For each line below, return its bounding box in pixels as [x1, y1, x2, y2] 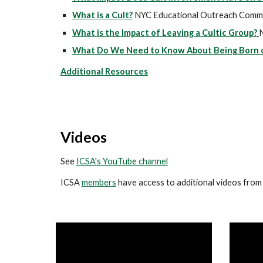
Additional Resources [60, 66, 148, 76]
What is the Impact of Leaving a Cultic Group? [72, 28, 257, 38]
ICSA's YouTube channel [76, 156, 168, 166]
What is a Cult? [72, 10, 133, 20]
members [81, 177, 116, 187]
